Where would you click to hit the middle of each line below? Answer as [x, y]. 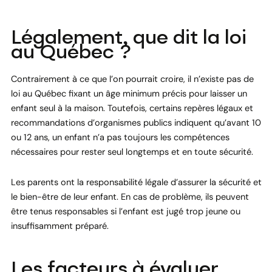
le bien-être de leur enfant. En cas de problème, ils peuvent [130, 197]
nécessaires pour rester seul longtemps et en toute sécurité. [132, 152]
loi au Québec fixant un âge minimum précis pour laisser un [129, 94]
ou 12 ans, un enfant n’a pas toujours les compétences [120, 138]
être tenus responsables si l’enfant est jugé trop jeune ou [125, 211]
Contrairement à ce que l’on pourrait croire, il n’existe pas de [132, 80]
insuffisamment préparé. [59, 226]
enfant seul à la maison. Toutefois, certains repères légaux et [132, 109]
